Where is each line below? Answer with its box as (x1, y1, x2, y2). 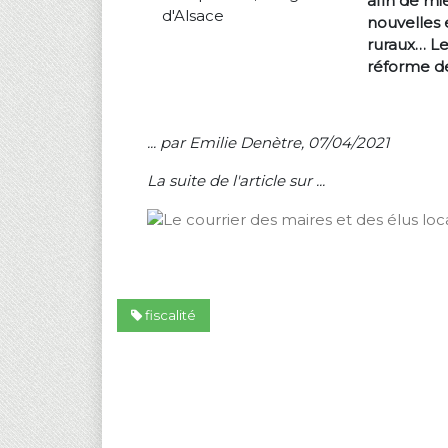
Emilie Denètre (189, 133, 301, 152)
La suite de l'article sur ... (147, 171, 325, 190)
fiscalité (141, 307, 196, 324)
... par (147, 133, 189, 152)
